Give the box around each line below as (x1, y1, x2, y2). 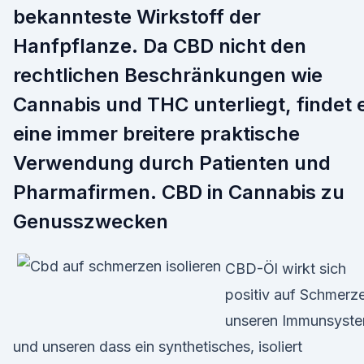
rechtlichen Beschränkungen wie (13, 63, 323, 87)
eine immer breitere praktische (13, 122, 300, 145)
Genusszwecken (13, 210, 168, 233)
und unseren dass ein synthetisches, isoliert (13, 338, 302, 355)
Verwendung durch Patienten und (13, 151, 331, 175)
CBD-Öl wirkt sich (225, 260, 346, 277)
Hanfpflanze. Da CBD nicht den (13, 34, 306, 58)
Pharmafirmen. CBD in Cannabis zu (13, 180, 344, 204)
